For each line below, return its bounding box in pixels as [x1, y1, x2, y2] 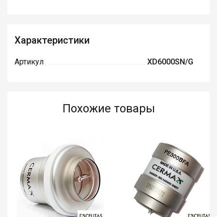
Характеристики [15, 34, 90, 46]
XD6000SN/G [147, 57, 193, 66]
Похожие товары [62, 101, 155, 115]
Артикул [15, 57, 44, 66]
